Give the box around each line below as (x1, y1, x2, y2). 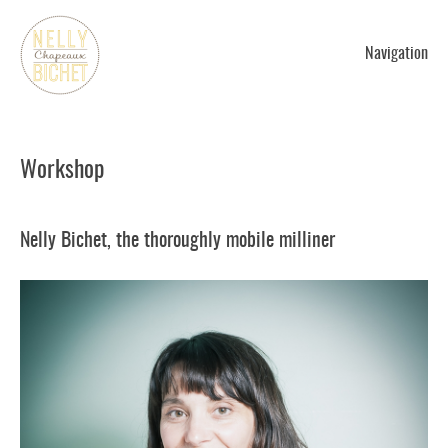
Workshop (20, 157, 104, 183)
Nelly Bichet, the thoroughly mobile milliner (20, 229, 335, 251)
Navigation (365, 45, 428, 63)
